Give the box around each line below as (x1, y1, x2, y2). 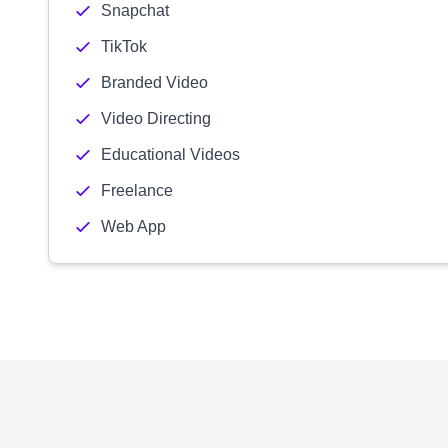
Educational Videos (101, 146, 240, 163)
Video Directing (101, 110, 211, 127)
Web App (101, 218, 166, 235)
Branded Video (101, 74, 208, 91)
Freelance (101, 182, 173, 199)
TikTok (101, 38, 147, 55)
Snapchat (101, 2, 169, 19)
